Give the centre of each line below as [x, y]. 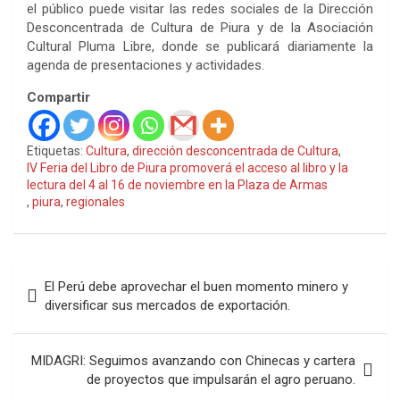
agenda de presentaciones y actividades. [146, 65]
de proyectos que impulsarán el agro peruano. [221, 379]
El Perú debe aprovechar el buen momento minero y [196, 286]
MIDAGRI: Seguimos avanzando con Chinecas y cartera [193, 360]
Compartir [58, 97]
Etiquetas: [55, 150]
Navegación [72, 272]
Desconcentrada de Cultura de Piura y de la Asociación [200, 27]
